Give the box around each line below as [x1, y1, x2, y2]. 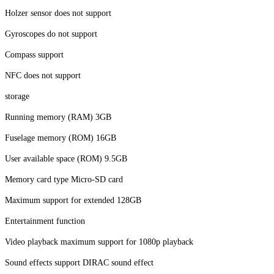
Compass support [5, 50, 64, 59]
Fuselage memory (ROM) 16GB [5, 133, 116, 143]
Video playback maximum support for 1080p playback [5, 237, 193, 246]
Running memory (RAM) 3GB [5, 112, 111, 122]
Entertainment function [5, 216, 85, 226]
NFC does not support [5, 70, 81, 80]
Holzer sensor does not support [5, 8, 111, 18]
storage [5, 91, 29, 101]
